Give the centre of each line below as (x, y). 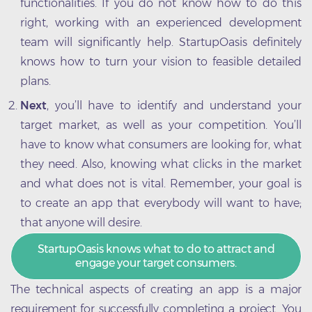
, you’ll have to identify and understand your (174, 106)
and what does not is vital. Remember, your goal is (161, 184)
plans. (36, 81)
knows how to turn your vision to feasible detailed (161, 62)
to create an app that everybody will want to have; (161, 203)
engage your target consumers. (156, 263)
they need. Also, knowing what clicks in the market (161, 164)
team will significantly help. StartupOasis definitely (161, 42)
